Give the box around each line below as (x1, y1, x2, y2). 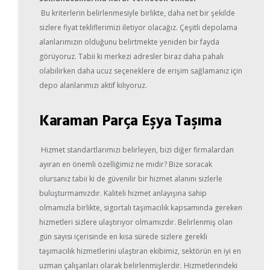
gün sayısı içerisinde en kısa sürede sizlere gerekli (39, 231, 207, 242)
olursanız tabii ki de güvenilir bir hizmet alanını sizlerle (39, 174, 222, 184)
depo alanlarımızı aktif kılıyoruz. (39, 80, 151, 91)
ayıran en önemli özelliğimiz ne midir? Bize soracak (39, 159, 212, 170)
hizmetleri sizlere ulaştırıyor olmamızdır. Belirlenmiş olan (39, 217, 233, 228)
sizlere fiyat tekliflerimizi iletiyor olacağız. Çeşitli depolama (39, 22, 237, 33)
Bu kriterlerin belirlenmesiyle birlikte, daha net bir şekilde (39, 8, 235, 19)
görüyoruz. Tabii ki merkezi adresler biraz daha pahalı (39, 51, 224, 62)
